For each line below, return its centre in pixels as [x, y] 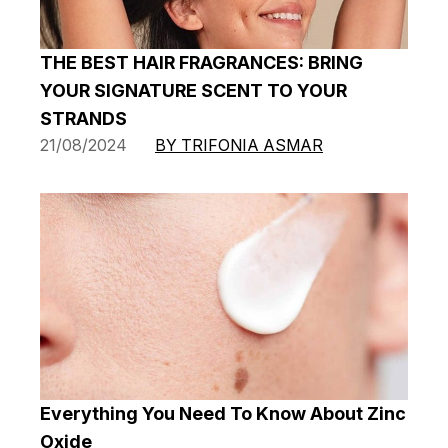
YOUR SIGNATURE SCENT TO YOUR [193, 91]
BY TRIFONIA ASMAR [239, 145]
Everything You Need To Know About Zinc [223, 414]
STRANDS [83, 119]
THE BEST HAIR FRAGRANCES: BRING [201, 63]
